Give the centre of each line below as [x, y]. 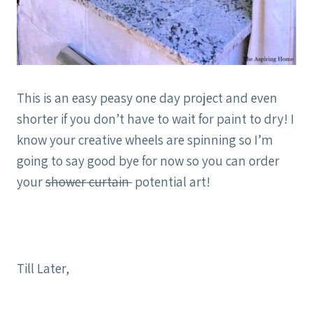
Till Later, [43, 269]
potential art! [171, 182]
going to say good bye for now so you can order [148, 161]
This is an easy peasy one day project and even [147, 98]
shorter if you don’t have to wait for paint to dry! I [155, 119]
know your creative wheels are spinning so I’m [145, 140]
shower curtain [89, 182]
